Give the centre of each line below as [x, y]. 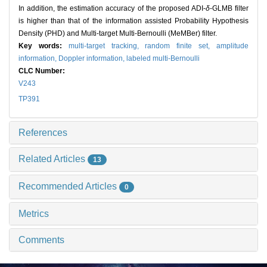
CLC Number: [43, 71]
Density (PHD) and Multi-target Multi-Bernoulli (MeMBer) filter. [118, 34]
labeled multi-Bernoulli [163, 59]
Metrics [34, 213]
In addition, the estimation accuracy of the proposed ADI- [112, 9]
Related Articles [53, 159]
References [43, 133]
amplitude [233, 46]
